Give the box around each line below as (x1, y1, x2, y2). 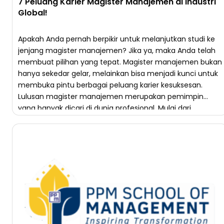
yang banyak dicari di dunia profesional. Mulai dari (18, 103, 191, 113)
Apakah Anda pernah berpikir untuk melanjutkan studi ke (18, 34, 215, 44)
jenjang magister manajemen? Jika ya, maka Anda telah (18, 45, 215, 55)
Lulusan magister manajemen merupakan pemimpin (18, 91, 203, 101)
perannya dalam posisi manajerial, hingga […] (18, 114, 176, 124)
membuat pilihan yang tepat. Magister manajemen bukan (18, 57, 222, 67)
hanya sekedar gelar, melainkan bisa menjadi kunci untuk (18, 68, 218, 78)
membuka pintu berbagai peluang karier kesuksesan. (18, 80, 202, 90)
